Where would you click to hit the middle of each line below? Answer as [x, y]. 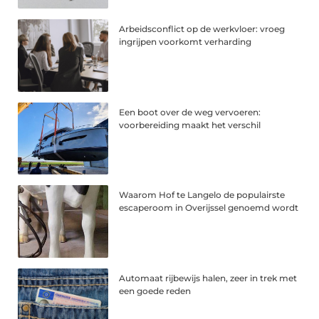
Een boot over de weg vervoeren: [190, 112]
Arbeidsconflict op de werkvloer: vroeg [202, 28]
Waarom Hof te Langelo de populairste [202, 195]
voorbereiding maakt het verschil [190, 125]
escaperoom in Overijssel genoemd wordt [209, 208]
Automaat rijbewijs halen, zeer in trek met [208, 278]
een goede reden [155, 291]
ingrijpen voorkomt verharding [185, 41]
